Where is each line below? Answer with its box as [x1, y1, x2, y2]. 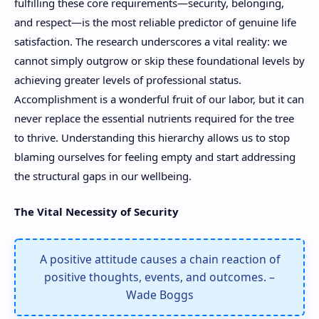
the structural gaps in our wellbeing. [14, 168, 192, 183]
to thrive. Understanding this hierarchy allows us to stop [14, 130, 290, 145]
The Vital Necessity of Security [14, 204, 179, 219]
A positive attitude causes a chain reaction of [39, 251, 280, 268]
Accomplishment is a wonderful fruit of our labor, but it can [14, 91, 304, 106]
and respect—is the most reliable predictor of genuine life [14, 14, 296, 29]
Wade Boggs [125, 287, 194, 303]
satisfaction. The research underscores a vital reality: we [14, 33, 287, 48]
